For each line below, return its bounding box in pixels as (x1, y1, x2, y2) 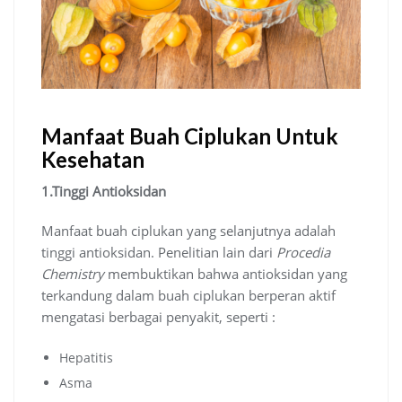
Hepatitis (59, 348, 113, 366)
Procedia (276, 242, 330, 261)
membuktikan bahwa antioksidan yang (104, 264, 347, 283)
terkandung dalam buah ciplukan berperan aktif (41, 285, 336, 304)
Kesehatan (41, 145, 144, 172)
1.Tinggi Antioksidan (41, 181, 166, 200)
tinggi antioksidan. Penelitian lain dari (41, 242, 276, 261)
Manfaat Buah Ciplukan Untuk (41, 122, 338, 149)
